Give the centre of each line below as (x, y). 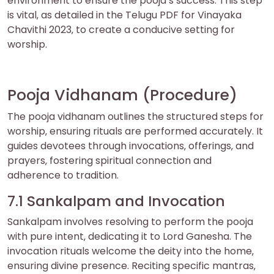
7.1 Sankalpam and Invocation (116, 201)
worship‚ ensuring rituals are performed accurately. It (135, 131)
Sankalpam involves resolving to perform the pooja (130, 221)
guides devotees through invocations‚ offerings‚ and (131, 146)
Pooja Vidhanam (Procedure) (122, 95)
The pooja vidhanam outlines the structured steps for (135, 116)
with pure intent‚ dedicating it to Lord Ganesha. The (130, 236)
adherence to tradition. (63, 175)
